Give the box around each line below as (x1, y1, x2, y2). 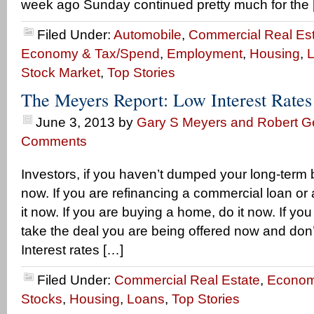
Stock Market (21, 65, 100, 80)
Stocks (21, 292, 62, 306)
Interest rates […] (21, 243, 123, 257)
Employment (167, 46, 243, 61)
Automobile (114, 27, 182, 42)
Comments (21, 134, 87, 149)
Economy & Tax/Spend (21, 46, 160, 61)
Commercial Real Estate (114, 273, 260, 287)
